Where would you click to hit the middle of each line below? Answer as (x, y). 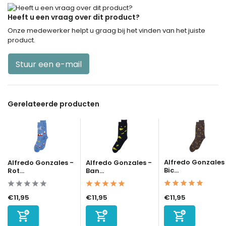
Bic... (171, 170)
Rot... (16, 171)
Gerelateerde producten (53, 104)
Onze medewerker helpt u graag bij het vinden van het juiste (106, 30)
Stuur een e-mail (49, 64)
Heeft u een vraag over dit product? (74, 17)
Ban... (95, 171)
